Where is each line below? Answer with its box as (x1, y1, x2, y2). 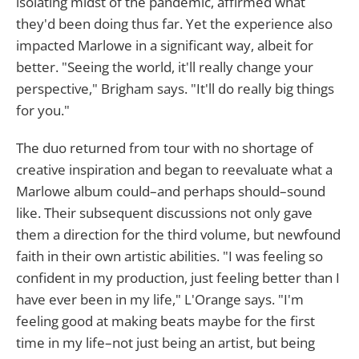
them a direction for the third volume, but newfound (16, 225, 341, 244)
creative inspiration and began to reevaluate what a (16, 160, 333, 179)
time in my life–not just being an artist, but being (16, 333, 315, 353)
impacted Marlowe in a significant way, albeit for (16, 36, 313, 55)
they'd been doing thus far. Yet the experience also (16, 14, 333, 34)
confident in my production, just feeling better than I (16, 268, 340, 288)
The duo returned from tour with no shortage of (16, 139, 313, 158)
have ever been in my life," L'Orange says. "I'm (16, 290, 304, 309)
